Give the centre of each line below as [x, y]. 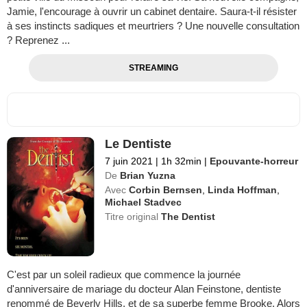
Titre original [133, 217]
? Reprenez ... [38, 40]
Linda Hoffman [243, 190]
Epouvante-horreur [254, 161]
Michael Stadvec [144, 202]
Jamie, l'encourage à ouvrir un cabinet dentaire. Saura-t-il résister [152, 12]
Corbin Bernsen [166, 190]
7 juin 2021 [129, 161]
